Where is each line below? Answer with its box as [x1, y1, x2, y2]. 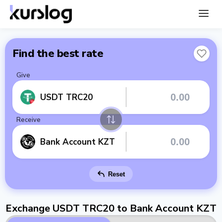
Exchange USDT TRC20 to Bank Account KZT [5, 202, 217, 215]
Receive [16, 115, 41, 124]
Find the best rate [12, 46, 103, 61]
